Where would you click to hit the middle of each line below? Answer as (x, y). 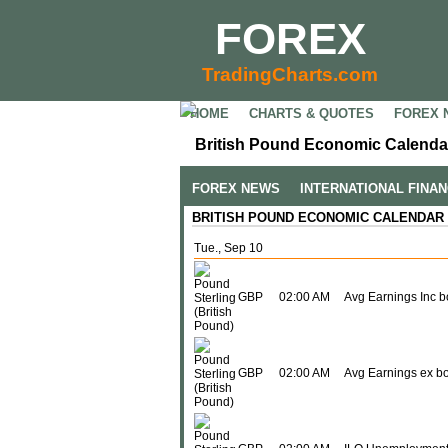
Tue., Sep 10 (228, 248)
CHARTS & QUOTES (311, 113)
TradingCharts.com (290, 74)
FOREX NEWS (236, 188)
